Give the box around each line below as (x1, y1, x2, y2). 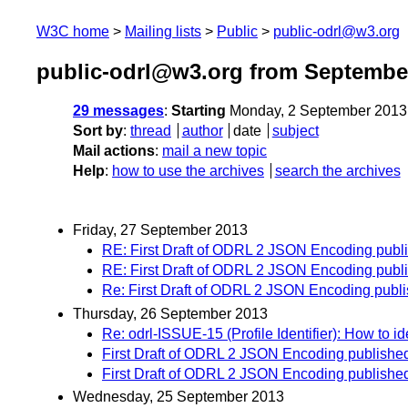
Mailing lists (125, 24, 201, 39)
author (181, 123, 223, 139)
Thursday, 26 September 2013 (73, 305, 268, 321)
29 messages (73, 103, 164, 119)
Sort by (73, 123, 123, 139)
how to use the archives (112, 163, 264, 179)
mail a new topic (162, 143, 267, 159)
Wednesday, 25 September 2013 (73, 388, 284, 404)
